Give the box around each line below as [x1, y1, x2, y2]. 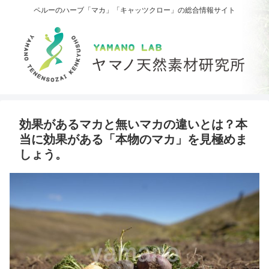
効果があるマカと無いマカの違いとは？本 [19, 118, 247, 131]
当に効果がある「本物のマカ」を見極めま [19, 133, 247, 147]
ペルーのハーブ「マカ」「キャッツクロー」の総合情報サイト [34, 6, 235, 15]
